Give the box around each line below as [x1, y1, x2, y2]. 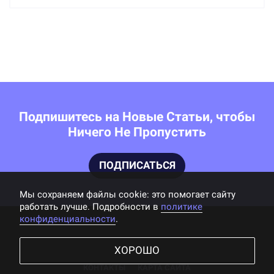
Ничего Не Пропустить [68, 125, 206, 140]
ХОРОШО [114, 244, 160, 256]
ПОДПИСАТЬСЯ [98, 159, 176, 171]
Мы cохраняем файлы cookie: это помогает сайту [19, 188, 235, 200]
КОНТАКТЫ [83, 262, 125, 272]
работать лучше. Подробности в [19, 201, 161, 212]
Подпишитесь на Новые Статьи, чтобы [19, 109, 255, 125]
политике [160, 201, 202, 212]
